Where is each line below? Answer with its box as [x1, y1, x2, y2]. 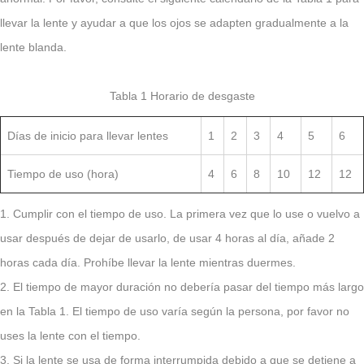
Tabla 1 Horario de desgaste [109, 89, 255, 102]
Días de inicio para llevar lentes [7, 129, 168, 142]
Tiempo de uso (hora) [7, 167, 119, 180]
